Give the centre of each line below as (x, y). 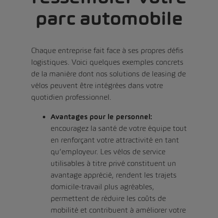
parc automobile (109, 18)
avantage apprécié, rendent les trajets (114, 175)
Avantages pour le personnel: (101, 117)
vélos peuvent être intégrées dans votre (97, 85)
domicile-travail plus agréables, (102, 186)
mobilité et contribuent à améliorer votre (118, 210)
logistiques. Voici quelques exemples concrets (107, 62)
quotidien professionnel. (71, 97)
